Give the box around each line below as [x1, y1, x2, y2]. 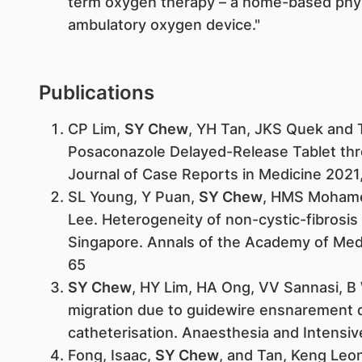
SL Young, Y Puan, [67, 188, 199, 205]
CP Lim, [67, 120, 124, 137]
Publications [38, 81, 154, 104]
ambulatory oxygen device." [67, 16, 260, 33]
